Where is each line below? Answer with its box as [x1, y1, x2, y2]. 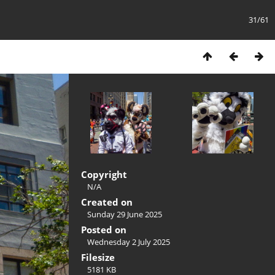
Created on [81, 196, 133, 208]
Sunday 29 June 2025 [87, 209, 162, 220]
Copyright [81, 168, 127, 180]
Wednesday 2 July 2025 [87, 236, 170, 247]
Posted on [81, 223, 126, 236]
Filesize [81, 251, 115, 263]
